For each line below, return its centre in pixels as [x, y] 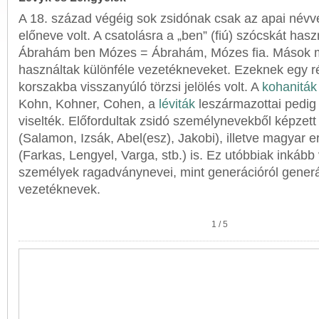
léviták [177, 104]
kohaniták [289, 87]
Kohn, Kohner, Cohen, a [89, 104]
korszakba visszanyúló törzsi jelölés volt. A [140, 87]
